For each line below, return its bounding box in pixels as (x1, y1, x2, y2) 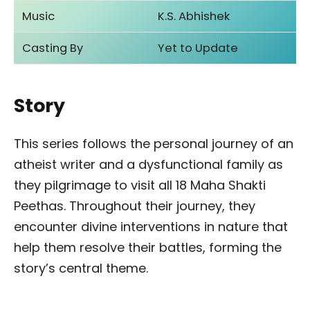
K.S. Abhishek (158, 8, 230, 25)
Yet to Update (158, 40, 239, 57)
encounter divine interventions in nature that (14, 218, 288, 236)
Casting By (22, 40, 84, 57)
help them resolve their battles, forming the (14, 239, 282, 257)
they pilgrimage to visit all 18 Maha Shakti (14, 176, 266, 194)
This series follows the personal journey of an (14, 135, 293, 153)
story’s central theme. (14, 259, 148, 277)
